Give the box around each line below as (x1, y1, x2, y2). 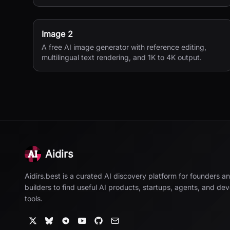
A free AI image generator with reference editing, (42, 43, 206, 51)
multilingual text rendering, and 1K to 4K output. (42, 53, 202, 62)
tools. (25, 194, 43, 203)
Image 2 (42, 29, 73, 39)
